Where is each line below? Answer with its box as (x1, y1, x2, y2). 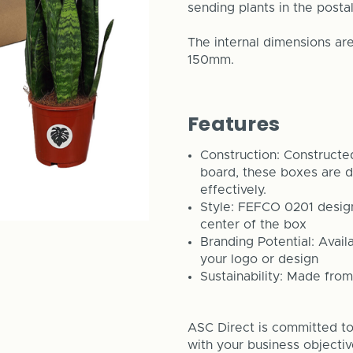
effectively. (200, 183, 271, 196)
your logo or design (200, 252, 319, 266)
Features (188, 110, 280, 138)
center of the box (200, 217, 307, 231)
